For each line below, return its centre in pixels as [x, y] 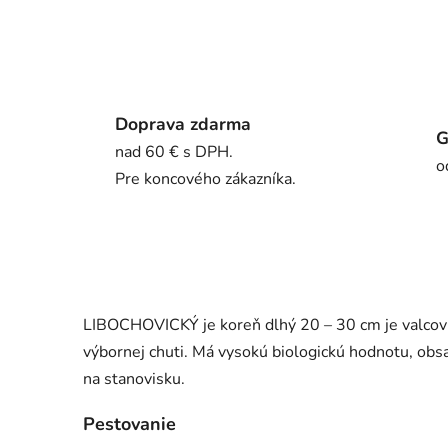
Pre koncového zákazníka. [205, 179]
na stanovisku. [134, 379]
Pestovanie [129, 424]
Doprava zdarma [183, 124]
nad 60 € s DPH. [174, 152]
